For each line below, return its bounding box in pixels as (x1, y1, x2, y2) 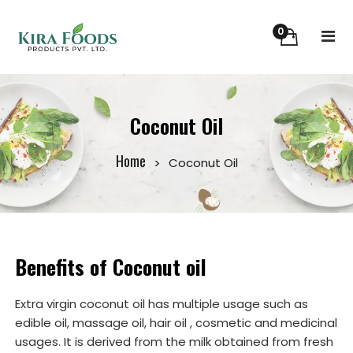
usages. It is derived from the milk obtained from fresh (15, 333, 333, 351)
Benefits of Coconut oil (15, 251, 206, 283)
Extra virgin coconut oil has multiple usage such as (15, 295, 308, 313)
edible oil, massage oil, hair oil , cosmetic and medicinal (15, 314, 337, 332)
